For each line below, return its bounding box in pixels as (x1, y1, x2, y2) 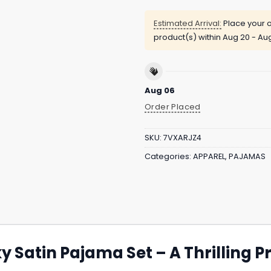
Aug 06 (145, 84, 175, 96)
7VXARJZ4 (163, 132, 201, 143)
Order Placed (145, 100, 201, 113)
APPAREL (193, 151, 225, 162)
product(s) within (154, 31, 223, 44)
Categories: (145, 151, 193, 162)
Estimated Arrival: (154, 18, 221, 30)
